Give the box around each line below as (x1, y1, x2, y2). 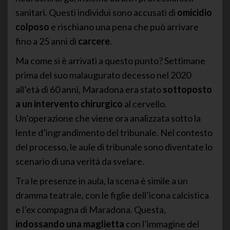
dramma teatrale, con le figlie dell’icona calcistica (15, 189, 209, 201)
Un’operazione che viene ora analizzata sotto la (15, 112, 201, 124)
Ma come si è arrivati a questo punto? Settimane (15, 54, 205, 66)
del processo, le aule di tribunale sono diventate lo (15, 141, 213, 152)
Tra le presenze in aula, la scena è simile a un (15, 175, 188, 186)
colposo (15, 21, 49, 32)
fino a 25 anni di (15, 35, 78, 47)
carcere (78, 35, 110, 47)
